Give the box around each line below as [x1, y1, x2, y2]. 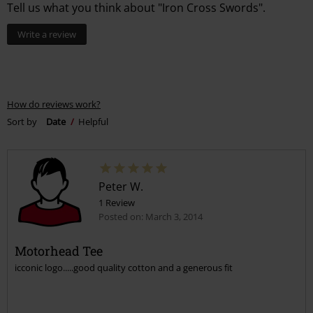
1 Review [99, 196, 135, 210]
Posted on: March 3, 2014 [99, 210, 203, 224]
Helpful [78, 115, 108, 128]
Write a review [17, 28, 76, 41]
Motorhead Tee [15, 242, 103, 260]
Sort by [7, 115, 37, 128]
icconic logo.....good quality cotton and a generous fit [15, 261, 233, 275]
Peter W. [99, 179, 143, 195]
